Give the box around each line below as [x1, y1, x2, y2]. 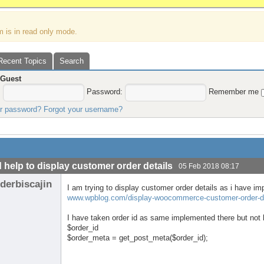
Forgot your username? [44, 105, 123, 114]
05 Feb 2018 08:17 [179, 162, 240, 170]
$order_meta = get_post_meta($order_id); [67, 233, 209, 243]
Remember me [209, 87, 262, 97]
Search [60, 57, 84, 65]
